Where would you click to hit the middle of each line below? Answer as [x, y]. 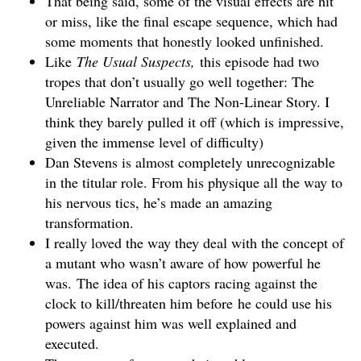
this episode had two [259, 62]
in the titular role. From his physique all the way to [194, 183]
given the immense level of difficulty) [154, 142]
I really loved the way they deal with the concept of [195, 243]
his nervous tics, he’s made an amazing [159, 203]
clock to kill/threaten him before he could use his [189, 303]
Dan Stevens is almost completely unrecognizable [190, 162]
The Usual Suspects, [138, 62]
